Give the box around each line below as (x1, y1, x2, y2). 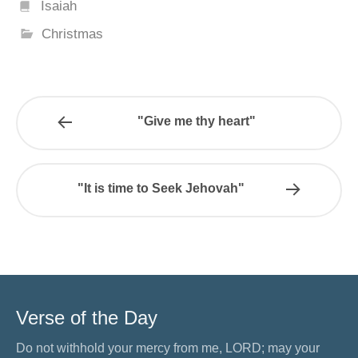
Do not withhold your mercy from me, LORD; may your (16, 341, 320, 356)
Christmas (42, 26, 104, 42)
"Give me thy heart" (137, 114, 256, 129)
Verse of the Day (16, 307, 157, 329)
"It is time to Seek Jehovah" (78, 181, 245, 196)
